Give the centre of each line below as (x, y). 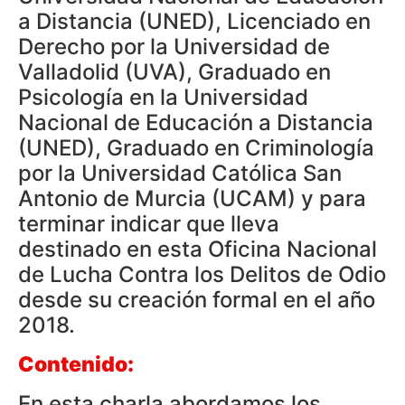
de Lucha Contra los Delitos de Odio (202, 275)
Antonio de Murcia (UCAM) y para (192, 199)
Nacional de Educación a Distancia (196, 123)
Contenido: (76, 365)
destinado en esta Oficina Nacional (198, 250)
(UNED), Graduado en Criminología (196, 148)
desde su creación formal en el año (197, 300)
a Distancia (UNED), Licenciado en (194, 22)
